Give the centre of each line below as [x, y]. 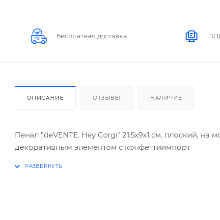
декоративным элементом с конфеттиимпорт [102, 147]
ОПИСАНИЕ [45, 98]
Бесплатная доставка [92, 36]
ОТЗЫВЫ [107, 98]
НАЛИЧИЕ [166, 98]
